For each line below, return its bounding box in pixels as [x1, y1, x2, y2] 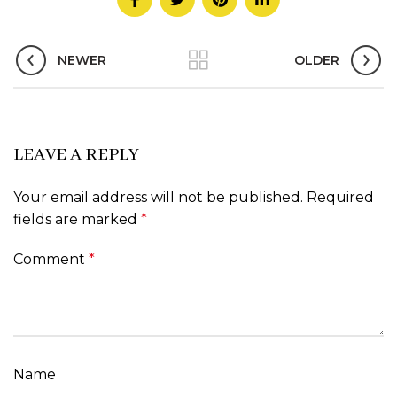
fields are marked [13, 211, 141, 229]
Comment [13, 251, 89, 269]
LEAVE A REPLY [13, 144, 139, 167]
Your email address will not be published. [13, 189, 303, 206]
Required [307, 189, 374, 206]
